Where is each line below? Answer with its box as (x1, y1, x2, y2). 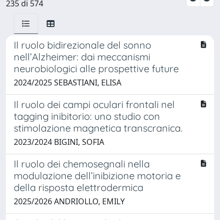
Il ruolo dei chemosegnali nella (14, 157, 150, 170)
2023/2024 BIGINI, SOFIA (14, 136, 104, 147)
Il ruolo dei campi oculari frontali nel (14, 98, 175, 110)
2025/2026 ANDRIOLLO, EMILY (14, 195, 125, 207)
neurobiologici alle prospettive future (14, 62, 179, 75)
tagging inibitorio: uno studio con (14, 110, 160, 122)
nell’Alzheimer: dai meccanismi (14, 50, 150, 63)
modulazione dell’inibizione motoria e (14, 169, 181, 182)
